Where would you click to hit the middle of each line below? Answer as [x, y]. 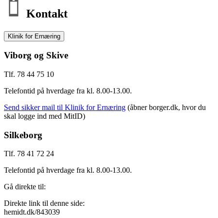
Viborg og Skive [36, 55]
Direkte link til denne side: [44, 203]
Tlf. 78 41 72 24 [29, 154]
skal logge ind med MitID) [45, 116]
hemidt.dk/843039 [32, 212]
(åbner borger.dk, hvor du [166, 107]
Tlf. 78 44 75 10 [29, 74]
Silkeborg [23, 135]
